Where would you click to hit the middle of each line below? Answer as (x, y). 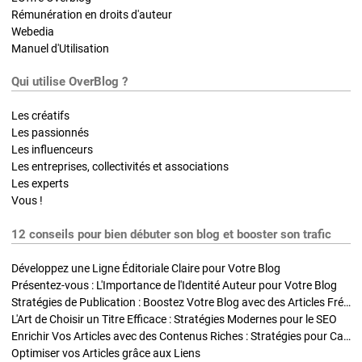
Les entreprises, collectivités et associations (120, 167)
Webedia (33, 31)
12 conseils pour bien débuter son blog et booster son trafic (171, 234)
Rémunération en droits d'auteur (92, 14)
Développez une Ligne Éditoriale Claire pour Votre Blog (146, 269)
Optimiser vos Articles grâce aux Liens (106, 354)
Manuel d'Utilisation (60, 48)
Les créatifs (40, 116)
